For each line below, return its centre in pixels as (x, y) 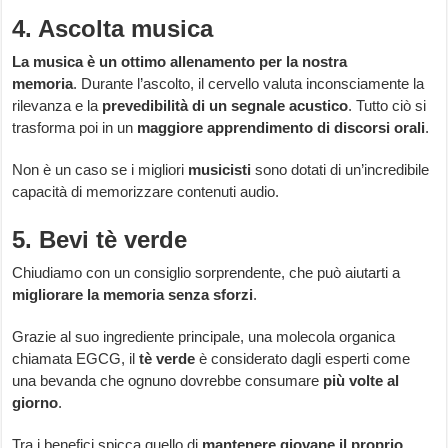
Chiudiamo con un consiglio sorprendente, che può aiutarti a (206, 273)
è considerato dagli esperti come (303, 359)
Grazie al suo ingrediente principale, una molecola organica (204, 337)
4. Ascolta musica (113, 29)
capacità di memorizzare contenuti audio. (146, 192)
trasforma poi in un (75, 128)
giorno (35, 403)
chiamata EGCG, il (76, 359)
